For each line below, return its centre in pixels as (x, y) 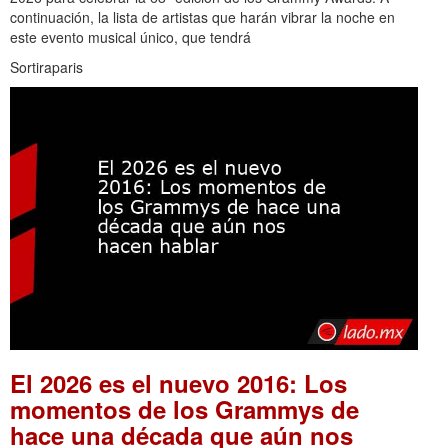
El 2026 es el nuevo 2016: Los (178, 382)
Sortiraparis (46, 67)
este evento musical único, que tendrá (130, 37)
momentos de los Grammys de (184, 408)
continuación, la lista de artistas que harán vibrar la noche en (202, 17)
